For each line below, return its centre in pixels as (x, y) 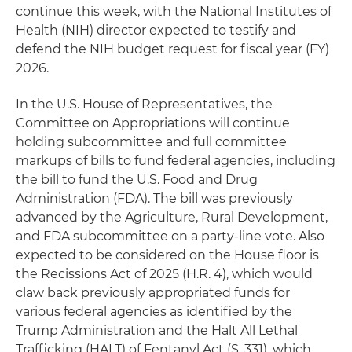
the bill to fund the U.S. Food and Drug (137, 179)
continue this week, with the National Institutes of (174, 11)
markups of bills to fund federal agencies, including (176, 160)
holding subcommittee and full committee (151, 141)
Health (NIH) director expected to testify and (156, 30)
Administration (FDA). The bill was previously (154, 198)
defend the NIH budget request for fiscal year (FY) (172, 49)
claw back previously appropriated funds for (153, 292)
